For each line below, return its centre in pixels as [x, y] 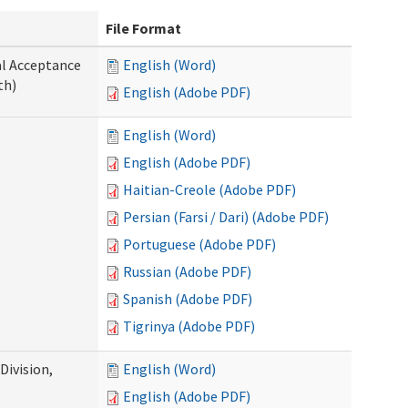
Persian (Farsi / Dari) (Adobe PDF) [226, 217]
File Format [143, 28]
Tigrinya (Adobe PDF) [189, 326]
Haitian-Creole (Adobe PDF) [209, 189]
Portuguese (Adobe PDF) [199, 244]
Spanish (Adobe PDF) [188, 299]
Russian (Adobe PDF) [187, 271]
